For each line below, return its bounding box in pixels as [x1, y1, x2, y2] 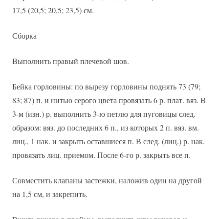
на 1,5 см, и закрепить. [12, 189, 88, 199]
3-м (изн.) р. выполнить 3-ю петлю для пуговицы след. [12, 109, 196, 119]
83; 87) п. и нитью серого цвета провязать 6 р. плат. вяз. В [12, 95, 206, 106]
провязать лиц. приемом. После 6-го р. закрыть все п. [12, 150, 191, 160]
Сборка [12, 30, 37, 41]
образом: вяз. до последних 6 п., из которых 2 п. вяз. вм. [12, 122, 199, 133]
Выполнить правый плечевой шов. [12, 56, 129, 66]
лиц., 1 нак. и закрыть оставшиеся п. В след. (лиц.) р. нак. [12, 136, 205, 147]
